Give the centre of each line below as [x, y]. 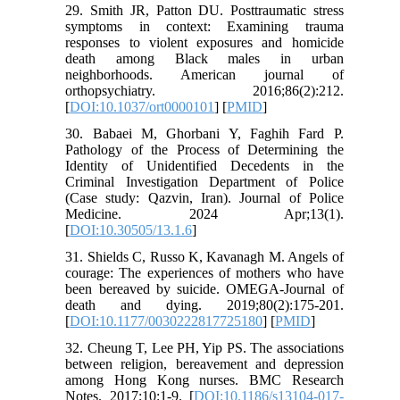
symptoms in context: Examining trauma [204, 27]
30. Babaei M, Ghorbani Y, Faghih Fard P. [204, 134]
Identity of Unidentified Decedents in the [204, 166]
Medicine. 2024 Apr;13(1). [204, 214]
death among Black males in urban [204, 59]
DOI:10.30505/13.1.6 [131, 230]
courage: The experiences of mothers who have [204, 273]
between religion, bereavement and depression [204, 364]
